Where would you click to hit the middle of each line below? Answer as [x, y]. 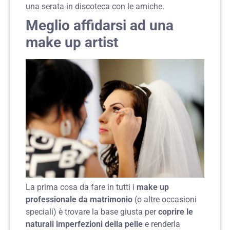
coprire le [176, 212]
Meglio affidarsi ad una [100, 25]
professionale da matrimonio [79, 200]
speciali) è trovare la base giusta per [92, 212]
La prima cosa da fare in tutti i [81, 187]
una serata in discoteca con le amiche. [95, 6]
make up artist [72, 42]
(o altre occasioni [165, 200]
